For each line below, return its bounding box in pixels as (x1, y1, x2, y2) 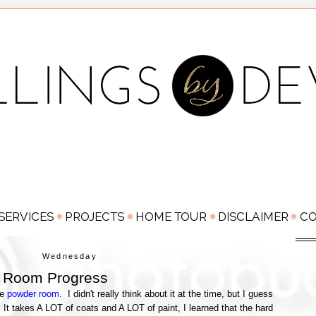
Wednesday (42, 252, 97, 260)
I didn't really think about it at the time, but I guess (61, 288, 273, 299)
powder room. (6, 288, 62, 299)
